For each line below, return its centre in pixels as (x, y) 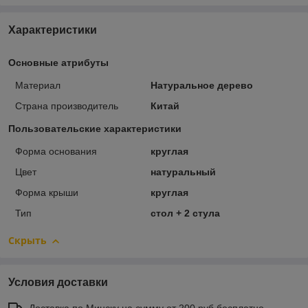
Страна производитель (67, 106)
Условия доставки (58, 283)
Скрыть (27, 241)
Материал (38, 86)
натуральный (183, 172)
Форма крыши (47, 193)
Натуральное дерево (201, 86)
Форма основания (56, 152)
